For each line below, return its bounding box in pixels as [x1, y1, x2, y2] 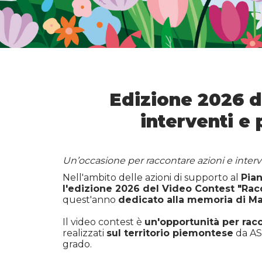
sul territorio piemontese [106, 227, 233, 239]
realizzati [63, 227, 106, 239]
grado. [63, 239, 92, 250]
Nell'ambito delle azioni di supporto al [63, 172, 241, 184]
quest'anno [63, 194, 118, 206]
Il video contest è [63, 216, 144, 228]
